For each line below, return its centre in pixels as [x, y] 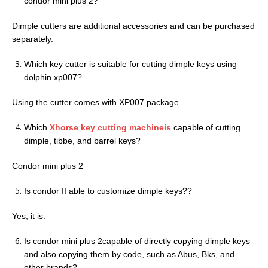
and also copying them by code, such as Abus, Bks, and [129, 255]
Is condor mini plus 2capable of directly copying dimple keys [137, 241]
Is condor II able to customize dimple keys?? [108, 191]
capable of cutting [206, 128]
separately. [33, 39]
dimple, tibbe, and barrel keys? [82, 141]
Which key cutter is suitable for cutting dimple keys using [130, 64]
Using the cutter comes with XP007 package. [97, 103]
